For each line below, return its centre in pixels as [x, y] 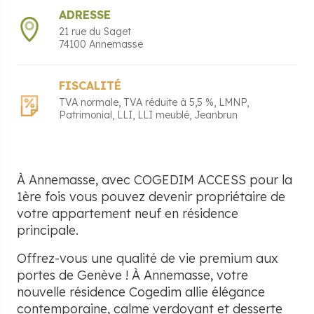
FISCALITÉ [90, 86]
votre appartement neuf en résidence [128, 214]
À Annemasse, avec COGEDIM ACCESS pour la [155, 180]
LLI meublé [163, 115]
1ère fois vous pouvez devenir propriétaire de [151, 197]
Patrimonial [86, 115]
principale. [48, 231]
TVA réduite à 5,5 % [169, 103]
